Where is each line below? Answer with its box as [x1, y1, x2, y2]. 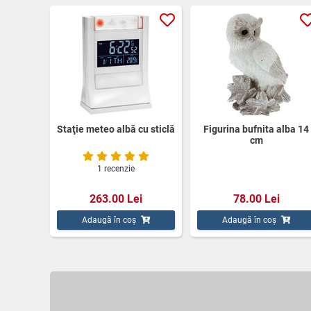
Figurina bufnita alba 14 [203, 123, 309, 135]
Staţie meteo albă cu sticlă [57, 123, 175, 135]
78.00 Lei [233, 192, 280, 205]
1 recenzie [97, 163, 135, 174]
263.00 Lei [90, 192, 142, 205]
